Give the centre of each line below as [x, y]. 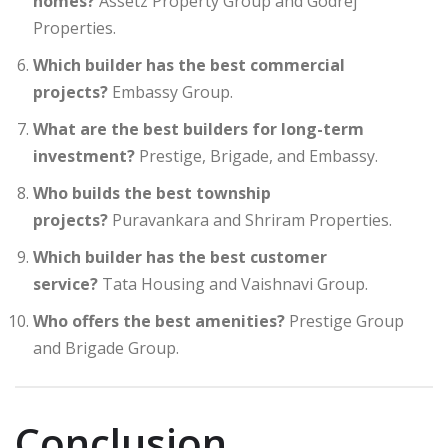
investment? [84, 155]
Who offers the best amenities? [159, 320]
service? [65, 283]
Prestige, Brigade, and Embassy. [256, 155]
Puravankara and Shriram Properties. [250, 219]
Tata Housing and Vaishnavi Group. [233, 283]
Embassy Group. [170, 91]
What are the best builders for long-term [198, 128]
